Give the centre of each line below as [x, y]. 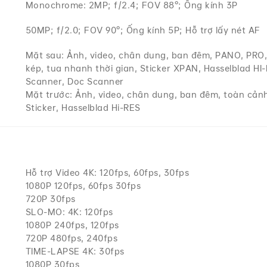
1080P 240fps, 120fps [72, 225]
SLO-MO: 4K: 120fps [69, 212]
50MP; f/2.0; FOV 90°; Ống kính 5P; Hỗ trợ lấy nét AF [143, 30]
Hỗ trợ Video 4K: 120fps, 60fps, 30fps [107, 173]
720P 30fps [50, 199]
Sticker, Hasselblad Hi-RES [83, 108]
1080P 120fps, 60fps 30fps [83, 186]
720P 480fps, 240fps [72, 238]
